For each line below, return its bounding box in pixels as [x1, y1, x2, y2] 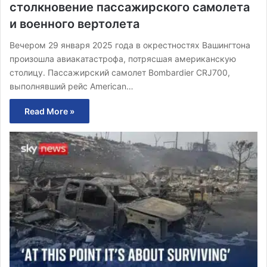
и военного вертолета [10, 17, 139, 32]
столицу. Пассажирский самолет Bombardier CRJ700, [10, 67, 230, 78]
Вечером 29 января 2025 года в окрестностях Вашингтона [10, 40, 250, 51]
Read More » [24, 106, 74, 117]
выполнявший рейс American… [10, 81, 133, 92]
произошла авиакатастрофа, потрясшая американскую [10, 54, 236, 64]
